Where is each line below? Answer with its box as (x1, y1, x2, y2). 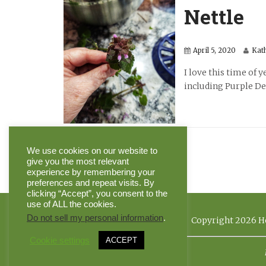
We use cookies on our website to (27, 146, 157, 156)
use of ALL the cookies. (27, 199, 116, 209)
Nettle (184, 2, 245, 30)
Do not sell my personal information (27, 213, 163, 223)
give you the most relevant (27, 157, 129, 166)
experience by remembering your (27, 167, 155, 177)
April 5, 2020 (193, 46, 236, 55)
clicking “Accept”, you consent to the (27, 189, 167, 198)
